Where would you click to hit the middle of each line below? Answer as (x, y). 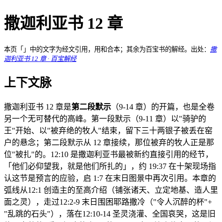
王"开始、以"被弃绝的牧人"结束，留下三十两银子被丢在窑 (108, 130)
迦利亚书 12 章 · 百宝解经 (40, 58)
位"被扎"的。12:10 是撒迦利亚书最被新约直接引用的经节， (109, 154)
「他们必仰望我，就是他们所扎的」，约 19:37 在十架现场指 (110, 166)
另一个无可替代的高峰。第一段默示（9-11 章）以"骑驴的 (105, 118)
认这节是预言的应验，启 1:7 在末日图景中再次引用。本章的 (110, 178)
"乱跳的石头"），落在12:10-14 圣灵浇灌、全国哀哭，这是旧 (110, 214)
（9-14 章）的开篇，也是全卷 (163, 107)
